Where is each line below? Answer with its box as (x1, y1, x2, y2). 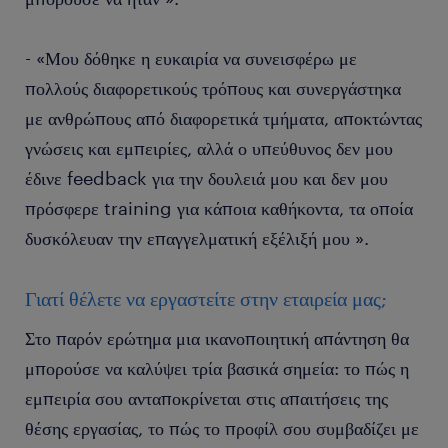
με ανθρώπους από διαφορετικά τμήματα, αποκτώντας (25, 107, 422, 129)
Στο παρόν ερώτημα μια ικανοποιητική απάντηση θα (25, 327, 409, 349)
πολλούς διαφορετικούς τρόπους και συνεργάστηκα (25, 77, 401, 99)
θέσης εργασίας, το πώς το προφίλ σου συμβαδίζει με (25, 417, 419, 439)
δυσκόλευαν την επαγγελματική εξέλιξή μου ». (25, 227, 369, 249)
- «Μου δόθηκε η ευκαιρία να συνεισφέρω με (25, 47, 357, 69)
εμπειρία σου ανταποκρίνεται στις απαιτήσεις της (25, 387, 388, 409)
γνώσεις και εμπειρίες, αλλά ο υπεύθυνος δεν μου (25, 137, 393, 159)
